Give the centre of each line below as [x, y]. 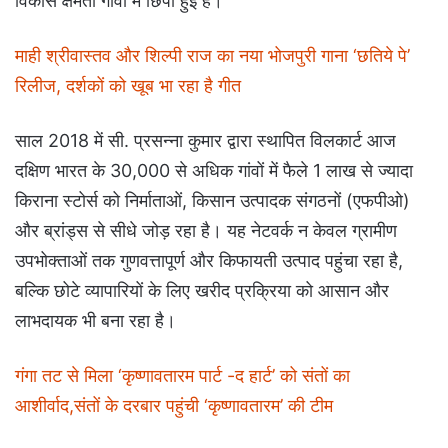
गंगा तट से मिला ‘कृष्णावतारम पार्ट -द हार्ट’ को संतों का [182, 375]
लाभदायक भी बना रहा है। [95, 320]
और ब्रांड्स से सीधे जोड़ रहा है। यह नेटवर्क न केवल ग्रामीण [206, 230]
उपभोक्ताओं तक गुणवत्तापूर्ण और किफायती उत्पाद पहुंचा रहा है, [209, 260]
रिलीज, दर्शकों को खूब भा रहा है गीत [128, 85]
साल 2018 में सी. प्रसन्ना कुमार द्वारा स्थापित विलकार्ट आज [205, 140]
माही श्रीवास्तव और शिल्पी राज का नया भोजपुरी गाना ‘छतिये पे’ [212, 55]
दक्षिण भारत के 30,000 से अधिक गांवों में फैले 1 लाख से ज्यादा [214, 170]
